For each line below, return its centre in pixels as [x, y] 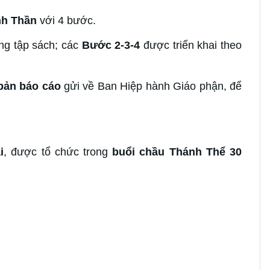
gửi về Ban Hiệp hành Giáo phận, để [151, 86]
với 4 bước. [66, 20]
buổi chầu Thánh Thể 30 [177, 152]
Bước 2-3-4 [111, 45]
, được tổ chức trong [58, 152]
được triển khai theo [191, 45]
